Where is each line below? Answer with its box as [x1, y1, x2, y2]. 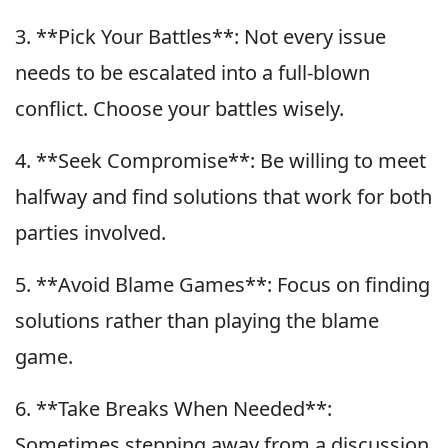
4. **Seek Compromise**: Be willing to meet [15, 146, 426, 174]
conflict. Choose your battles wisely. [15, 94, 344, 122]
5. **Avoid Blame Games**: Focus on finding [15, 270, 430, 298]
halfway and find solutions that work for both [15, 182, 432, 210]
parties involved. [15, 218, 166, 246]
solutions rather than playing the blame [15, 306, 379, 334]
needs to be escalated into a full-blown [15, 58, 370, 86]
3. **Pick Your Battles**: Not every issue [15, 22, 386, 50]
